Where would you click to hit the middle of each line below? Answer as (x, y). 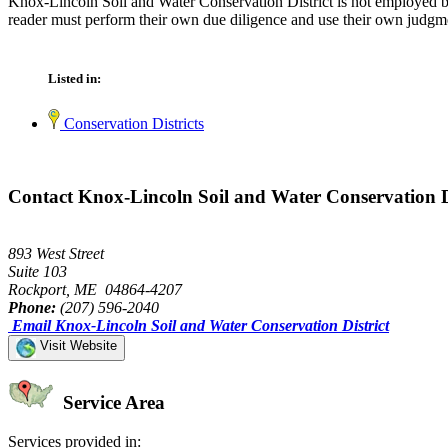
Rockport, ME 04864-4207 (95, 289)
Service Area (111, 403)
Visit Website (76, 345)
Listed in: (74, 79)
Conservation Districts (132, 124)
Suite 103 (37, 271)
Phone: (32, 307)
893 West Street (56, 253)
